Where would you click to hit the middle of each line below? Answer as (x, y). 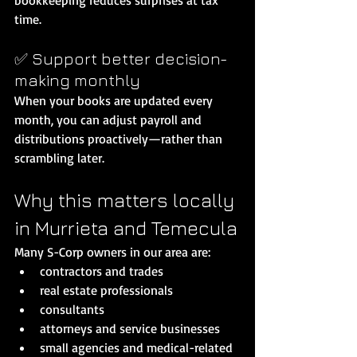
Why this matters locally (127, 200)
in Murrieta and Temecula (126, 228)
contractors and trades (102, 271)
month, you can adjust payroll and (110, 119)
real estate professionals (106, 290)
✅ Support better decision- (121, 58)
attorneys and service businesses (130, 328)
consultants (72, 309)
